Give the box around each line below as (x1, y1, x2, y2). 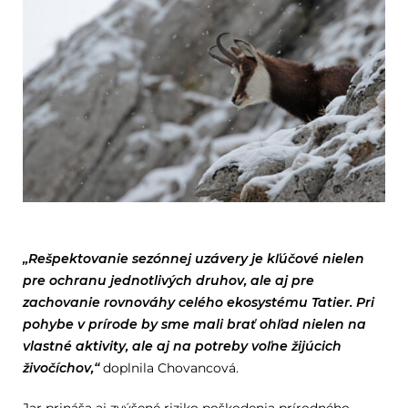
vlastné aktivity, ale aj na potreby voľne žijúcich (22, 337, 342, 354)
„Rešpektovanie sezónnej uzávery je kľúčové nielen (22, 250, 364, 267)
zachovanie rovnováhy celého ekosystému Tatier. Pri (22, 293, 374, 311)
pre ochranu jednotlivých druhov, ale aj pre (22, 271, 314, 289)
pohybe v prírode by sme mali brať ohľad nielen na (22, 315, 366, 332)
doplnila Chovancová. (98, 359, 239, 376)
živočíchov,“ (22, 359, 99, 376)
